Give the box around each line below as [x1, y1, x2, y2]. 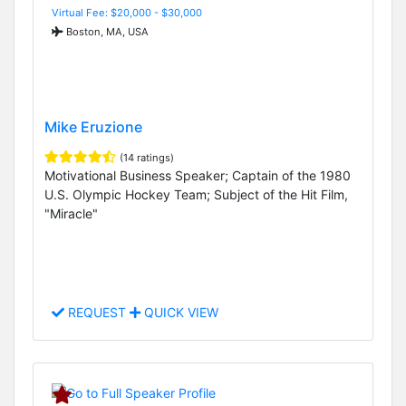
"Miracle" [44, 206, 98, 222]
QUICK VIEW [140, 304, 218, 321]
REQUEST [64, 304, 130, 321]
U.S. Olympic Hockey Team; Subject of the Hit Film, [44, 187, 348, 203]
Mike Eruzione [44, 118, 142, 137]
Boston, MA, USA [63, 24, 149, 38]
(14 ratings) [120, 151, 174, 165]
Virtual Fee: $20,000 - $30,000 [52, 5, 202, 19]
